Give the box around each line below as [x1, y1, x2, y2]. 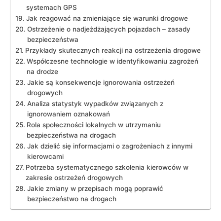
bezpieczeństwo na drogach [27, 194, 116, 203]
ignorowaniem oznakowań [27, 110, 110, 118]
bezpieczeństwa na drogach [26, 131, 116, 139]
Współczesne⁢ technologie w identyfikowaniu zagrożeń [26, 57, 198, 65]
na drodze [26, 67, 58, 75]
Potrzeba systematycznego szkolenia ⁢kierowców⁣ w [25, 163, 188, 171]
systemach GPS [26, 3, 77, 11]
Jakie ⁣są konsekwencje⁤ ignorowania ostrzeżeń [27, 78, 175, 86]
